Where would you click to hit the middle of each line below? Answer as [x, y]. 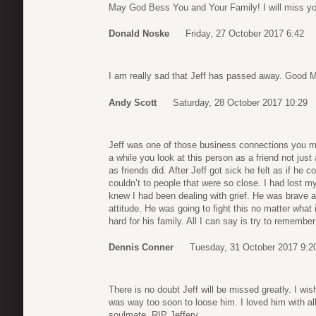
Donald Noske [139, 34]
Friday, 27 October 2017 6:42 [245, 34]
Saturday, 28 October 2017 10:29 [240, 102]
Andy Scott [133, 102]
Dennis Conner [141, 248]
